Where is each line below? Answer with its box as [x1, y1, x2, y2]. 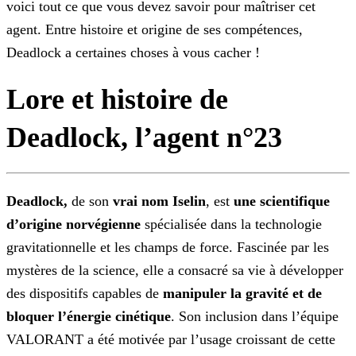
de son [68, 193, 113, 210]
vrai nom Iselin [113, 193, 206, 210]
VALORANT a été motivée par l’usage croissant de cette [6, 331, 335, 348]
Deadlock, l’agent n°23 [6, 122, 282, 154]
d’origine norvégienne [6, 216, 141, 233]
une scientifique [234, 193, 330, 210]
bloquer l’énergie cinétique [6, 308, 171, 325]
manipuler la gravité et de [163, 285, 322, 302]
